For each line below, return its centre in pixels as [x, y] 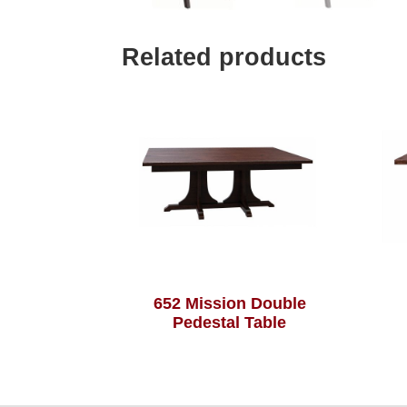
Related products [224, 58]
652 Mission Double [229, 303]
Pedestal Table [230, 322]
